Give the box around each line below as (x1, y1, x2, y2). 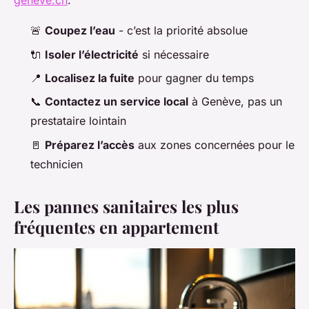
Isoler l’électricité (45, 47, 139, 61)
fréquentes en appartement (14, 215, 219, 238)
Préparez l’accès (45, 137, 134, 152)
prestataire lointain (30, 114, 126, 128)
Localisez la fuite (45, 70, 134, 85)
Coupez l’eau (45, 23, 115, 38)
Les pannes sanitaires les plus (14, 195, 239, 217)
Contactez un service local (45, 94, 188, 109)
